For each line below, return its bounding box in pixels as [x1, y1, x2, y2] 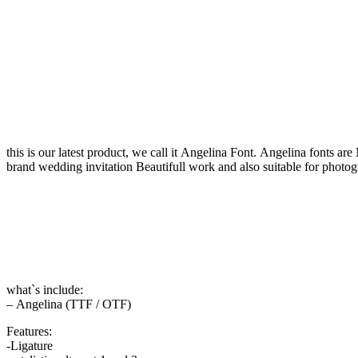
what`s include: [6, 282, 83, 296]
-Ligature [6, 338, 53, 352]
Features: [6, 324, 52, 338]
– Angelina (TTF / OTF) [6, 296, 131, 311]
